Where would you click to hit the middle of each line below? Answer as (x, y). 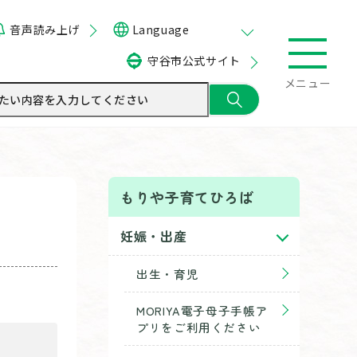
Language (161, 29)
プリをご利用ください (199, 327)
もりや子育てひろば (187, 197)
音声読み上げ (45, 29)
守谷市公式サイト (194, 61)
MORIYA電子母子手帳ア (202, 310)
